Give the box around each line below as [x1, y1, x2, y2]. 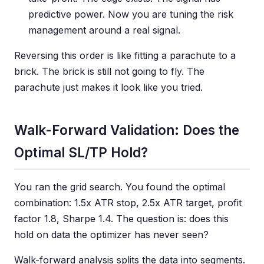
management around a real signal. [28, 24, 180, 36]
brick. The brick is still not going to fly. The [14, 65, 204, 77]
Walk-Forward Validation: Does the [14, 122, 239, 138]
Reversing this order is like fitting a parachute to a [14, 49, 236, 61]
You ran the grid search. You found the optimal [14, 181, 225, 193]
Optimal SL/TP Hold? [14, 144, 148, 160]
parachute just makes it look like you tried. [14, 81, 203, 93]
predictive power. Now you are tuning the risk [28, 8, 233, 20]
